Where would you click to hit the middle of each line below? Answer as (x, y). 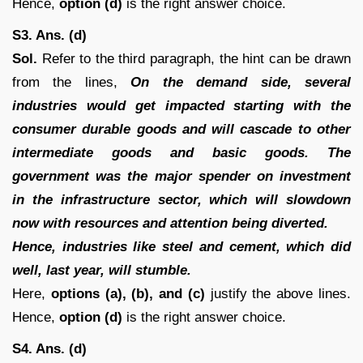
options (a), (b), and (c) (130, 293)
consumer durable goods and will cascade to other (181, 129)
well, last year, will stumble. (102, 270)
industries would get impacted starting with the (181, 105)
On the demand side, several (241, 82)
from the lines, (72, 82)
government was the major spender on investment (181, 176)
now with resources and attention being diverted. (170, 223)
